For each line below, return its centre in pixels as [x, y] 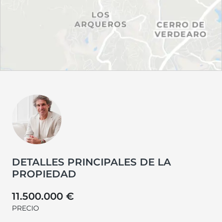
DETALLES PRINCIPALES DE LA [91, 162]
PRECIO [26, 208]
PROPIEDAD [44, 174]
